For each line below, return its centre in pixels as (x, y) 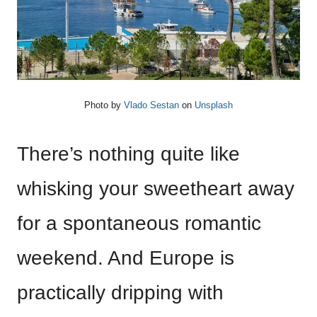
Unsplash (214, 105)
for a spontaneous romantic (139, 223)
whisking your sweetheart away (156, 189)
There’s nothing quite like (128, 154)
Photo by (104, 105)
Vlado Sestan (151, 105)
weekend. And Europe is (126, 258)
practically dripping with (120, 293)
